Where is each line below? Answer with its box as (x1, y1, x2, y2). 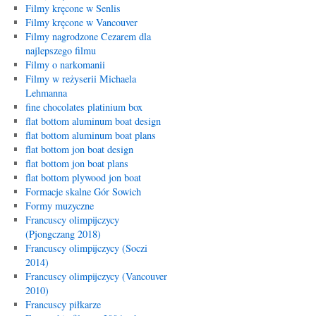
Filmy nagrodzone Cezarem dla (25, 30, 151, 43)
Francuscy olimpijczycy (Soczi (25, 241, 147, 255)
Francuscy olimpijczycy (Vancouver (25, 269, 167, 283)
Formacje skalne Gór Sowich (25, 185, 141, 198)
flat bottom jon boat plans (25, 157, 128, 170)
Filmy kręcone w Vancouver (25, 16, 138, 29)
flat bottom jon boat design (25, 142, 133, 156)
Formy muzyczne (25, 199, 94, 212)
